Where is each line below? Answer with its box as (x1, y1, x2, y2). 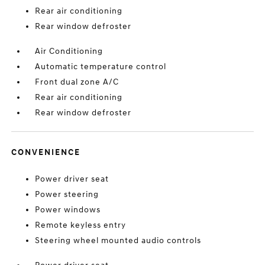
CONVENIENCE (11, 147, 81, 157)
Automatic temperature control (35, 62, 167, 72)
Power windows (35, 205, 101, 215)
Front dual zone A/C (35, 77, 119, 87)
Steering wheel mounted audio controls (35, 235, 202, 245)
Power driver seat (35, 174, 109, 184)
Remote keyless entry (35, 220, 127, 230)
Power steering (35, 189, 99, 199)
